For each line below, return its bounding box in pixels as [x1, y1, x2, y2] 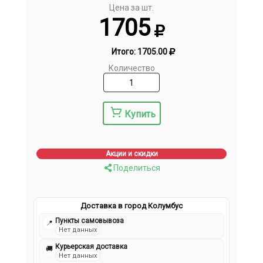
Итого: [111, 47, 137, 57]
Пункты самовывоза [55, 217, 124, 225]
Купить [124, 109, 156, 120]
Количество [108, 63, 155, 73]
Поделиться [111, 163, 160, 173]
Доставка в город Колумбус [80, 201, 183, 211]
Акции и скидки [105, 150, 158, 159]
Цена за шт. [109, 3, 154, 13]
